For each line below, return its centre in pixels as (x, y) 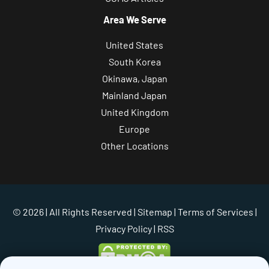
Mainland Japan (134, 95)
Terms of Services (215, 212)
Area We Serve (134, 20)
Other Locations (134, 146)
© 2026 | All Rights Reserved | (75, 212)
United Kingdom (134, 112)
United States (134, 45)
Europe (134, 129)
